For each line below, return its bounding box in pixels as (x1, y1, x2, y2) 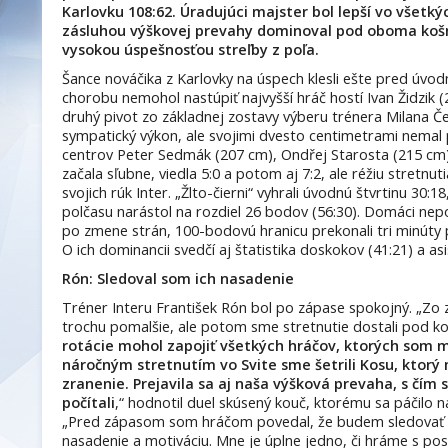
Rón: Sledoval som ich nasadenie (62, 269, 294, 288)
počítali (62, 393, 115, 412)
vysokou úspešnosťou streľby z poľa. (62, 40, 319, 59)
